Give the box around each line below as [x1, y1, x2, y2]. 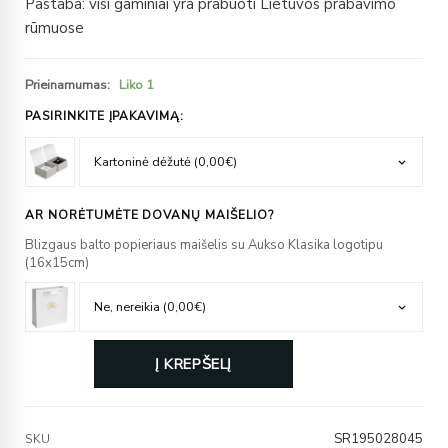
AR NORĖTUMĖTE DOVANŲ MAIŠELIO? [25, 207, 274, 224]
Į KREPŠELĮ [155, 354, 232, 375]
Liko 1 [119, 76, 154, 95]
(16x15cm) [25, 254, 89, 273]
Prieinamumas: [25, 76, 110, 95]
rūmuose [25, 18, 84, 39]
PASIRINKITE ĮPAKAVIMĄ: [25, 108, 185, 125]
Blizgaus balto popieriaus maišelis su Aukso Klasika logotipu [25, 236, 383, 255]
